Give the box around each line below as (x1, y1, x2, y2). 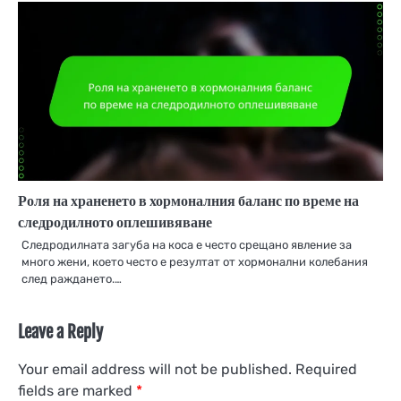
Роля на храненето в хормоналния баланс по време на (18, 192, 359, 210)
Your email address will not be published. (18, 361, 292, 379)
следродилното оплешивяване (18, 213, 212, 232)
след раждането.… (21, 272, 122, 286)
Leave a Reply (18, 321, 103, 344)
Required (295, 361, 357, 379)
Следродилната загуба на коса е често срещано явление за (21, 238, 352, 252)
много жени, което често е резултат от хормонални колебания (21, 255, 368, 269)
